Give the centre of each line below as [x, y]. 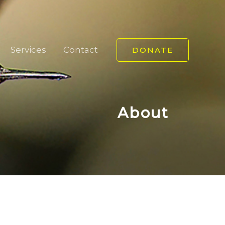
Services [28, 50]
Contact [81, 50]
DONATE [153, 50]
